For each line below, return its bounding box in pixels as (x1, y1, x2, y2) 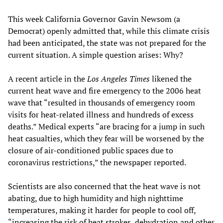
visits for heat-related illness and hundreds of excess (8, 109, 194, 120)
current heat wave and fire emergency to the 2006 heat (8, 85, 201, 96)
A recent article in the (8, 73, 87, 84)
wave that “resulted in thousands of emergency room (8, 97, 195, 108)
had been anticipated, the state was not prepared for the (8, 37, 206, 48)
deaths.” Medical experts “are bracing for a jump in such (8, 120, 205, 132)
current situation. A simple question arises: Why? (8, 49, 183, 60)
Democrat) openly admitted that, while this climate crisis (8, 25, 210, 36)
